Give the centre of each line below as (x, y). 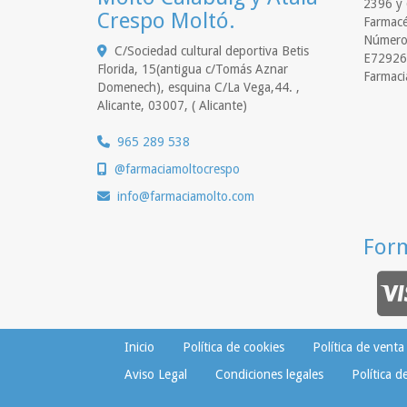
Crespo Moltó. (166, 21)
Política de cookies (233, 347)
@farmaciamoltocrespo (177, 169)
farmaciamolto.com (202, 197)
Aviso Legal (156, 375)
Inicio (139, 347)
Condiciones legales (269, 375)
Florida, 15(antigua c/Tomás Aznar (193, 69)
